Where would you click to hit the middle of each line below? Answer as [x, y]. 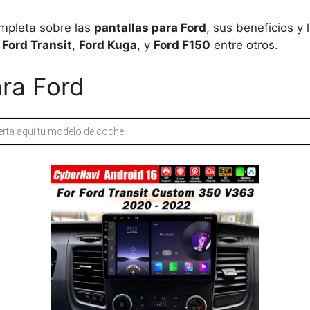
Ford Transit [37, 45]
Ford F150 [182, 45]
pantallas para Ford [150, 28]
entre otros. [244, 45]
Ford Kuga [108, 45]
